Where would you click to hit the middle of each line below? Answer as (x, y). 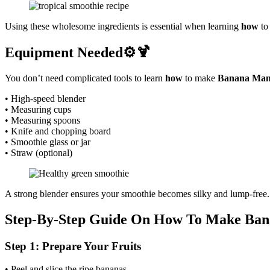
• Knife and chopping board (58, 131)
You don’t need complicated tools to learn (85, 78)
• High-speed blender (45, 98)
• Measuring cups (38, 109)
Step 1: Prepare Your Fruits (73, 246)
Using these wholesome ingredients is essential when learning (123, 27)
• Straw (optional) (39, 152)
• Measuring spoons (42, 120)
